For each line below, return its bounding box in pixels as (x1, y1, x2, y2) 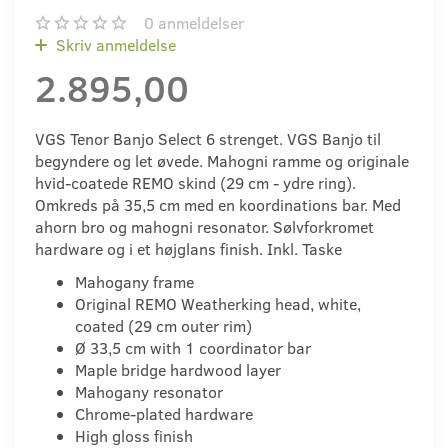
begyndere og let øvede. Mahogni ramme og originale (35, 150, 409, 172)
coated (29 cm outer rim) (75, 315, 252, 337)
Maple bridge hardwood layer (75, 359, 281, 381)
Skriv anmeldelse (52, 34, 176, 56)
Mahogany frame (75, 271, 194, 293)
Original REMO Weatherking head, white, (75, 293, 361, 315)
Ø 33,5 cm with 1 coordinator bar (75, 337, 311, 359)
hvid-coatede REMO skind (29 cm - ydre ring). (35, 172, 356, 194)
